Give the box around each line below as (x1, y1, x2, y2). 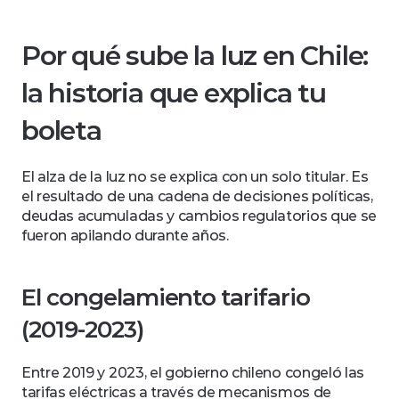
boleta (21, 114, 102, 147)
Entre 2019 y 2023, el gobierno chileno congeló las (21, 364, 364, 381)
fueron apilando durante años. (21, 227, 229, 244)
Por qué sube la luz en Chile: (21, 39, 369, 72)
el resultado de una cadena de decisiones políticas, (21, 188, 373, 205)
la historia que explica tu (21, 77, 326, 110)
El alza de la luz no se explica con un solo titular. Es (21, 168, 369, 185)
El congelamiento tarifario (21, 283, 310, 312)
